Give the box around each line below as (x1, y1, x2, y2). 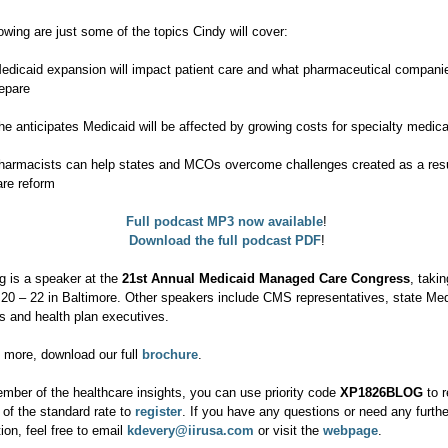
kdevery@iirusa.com (127, 422, 254, 438)
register (135, 403, 182, 419)
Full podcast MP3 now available (126, 213, 323, 229)
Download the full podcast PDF (128, 232, 321, 248)
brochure (142, 346, 198, 362)
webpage (323, 422, 378, 438)
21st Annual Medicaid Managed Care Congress (122, 270, 410, 286)
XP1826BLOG (340, 384, 423, 400)
